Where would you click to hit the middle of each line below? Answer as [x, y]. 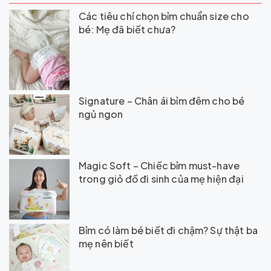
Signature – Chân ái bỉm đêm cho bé [162, 101]
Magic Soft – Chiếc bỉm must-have [159, 166]
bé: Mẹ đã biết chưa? [127, 29]
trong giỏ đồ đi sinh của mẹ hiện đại [161, 179]
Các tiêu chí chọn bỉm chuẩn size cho [164, 16]
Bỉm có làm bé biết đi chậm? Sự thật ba [168, 230]
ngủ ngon [101, 114]
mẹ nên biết [106, 244]
